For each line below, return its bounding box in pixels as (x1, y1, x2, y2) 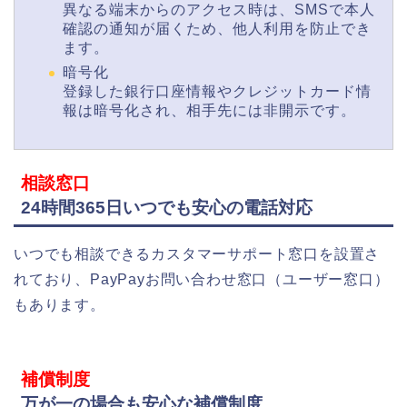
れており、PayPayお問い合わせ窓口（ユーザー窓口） (14, 271, 390, 287)
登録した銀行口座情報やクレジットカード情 (63, 83, 372, 99)
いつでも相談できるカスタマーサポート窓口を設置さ (14, 245, 381, 262)
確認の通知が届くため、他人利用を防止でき (63, 20, 372, 36)
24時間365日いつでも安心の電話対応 (21, 197, 313, 217)
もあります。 (14, 296, 105, 313)
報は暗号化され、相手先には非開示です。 (63, 102, 356, 118)
